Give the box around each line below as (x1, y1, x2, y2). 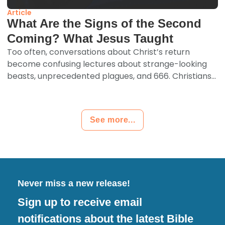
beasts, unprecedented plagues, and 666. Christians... (7, 70, 216, 82)
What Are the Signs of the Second (7, 16, 202, 30)
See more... (89, 115, 136, 124)
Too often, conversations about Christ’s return (7, 46, 190, 58)
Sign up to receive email (18, 195, 142, 208)
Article (7, 7, 32, 18)
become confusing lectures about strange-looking (7, 58, 207, 70)
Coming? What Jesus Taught (7, 31, 174, 45)
